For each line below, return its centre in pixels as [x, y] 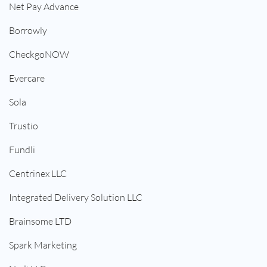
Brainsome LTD [40, 221]
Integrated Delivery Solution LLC [76, 198]
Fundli [22, 150]
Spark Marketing [43, 245]
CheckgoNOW [39, 55]
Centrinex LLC [38, 174]
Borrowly [28, 31]
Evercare [27, 78]
